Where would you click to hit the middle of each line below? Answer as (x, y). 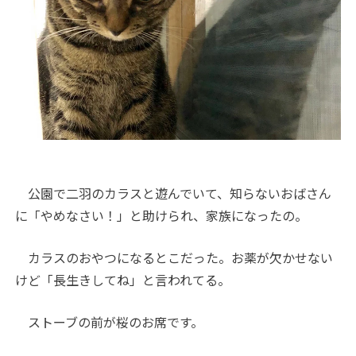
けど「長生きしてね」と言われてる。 (123, 279)
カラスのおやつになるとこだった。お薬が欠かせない (174, 257)
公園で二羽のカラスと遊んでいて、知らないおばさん (174, 193)
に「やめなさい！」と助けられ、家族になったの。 (162, 215)
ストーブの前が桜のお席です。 (110, 321)
